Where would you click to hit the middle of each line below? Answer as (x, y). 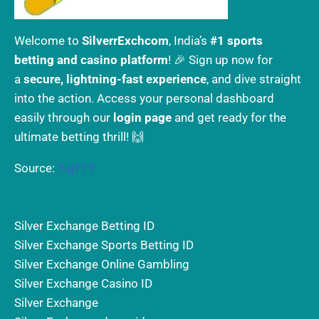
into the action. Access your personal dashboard (144, 98)
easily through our (64, 117)
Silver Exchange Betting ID (84, 226)
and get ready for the (229, 117)
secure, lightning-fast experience (115, 79)
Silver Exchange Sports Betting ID (104, 245)
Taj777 (77, 168)
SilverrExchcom (125, 41)
